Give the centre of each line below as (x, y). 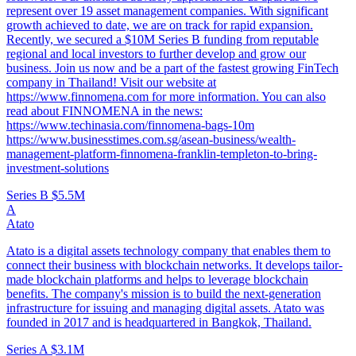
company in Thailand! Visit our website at (111, 83)
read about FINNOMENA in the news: (104, 111)
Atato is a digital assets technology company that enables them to (168, 251)
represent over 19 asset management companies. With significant (167, 11)
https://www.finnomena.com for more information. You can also (166, 97)
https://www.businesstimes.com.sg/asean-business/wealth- (151, 140)
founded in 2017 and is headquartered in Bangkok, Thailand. (159, 323)
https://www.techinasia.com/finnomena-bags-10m (130, 126)
